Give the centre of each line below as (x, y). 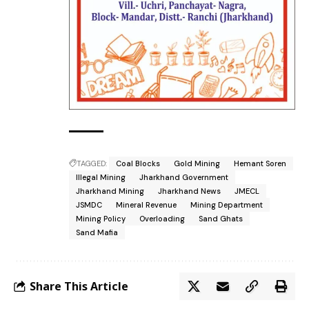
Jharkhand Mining (110, 191)
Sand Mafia (97, 233)
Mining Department (227, 205)
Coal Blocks (138, 164)
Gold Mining (197, 164)
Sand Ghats (221, 219)
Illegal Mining (101, 178)
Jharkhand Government (184, 178)
